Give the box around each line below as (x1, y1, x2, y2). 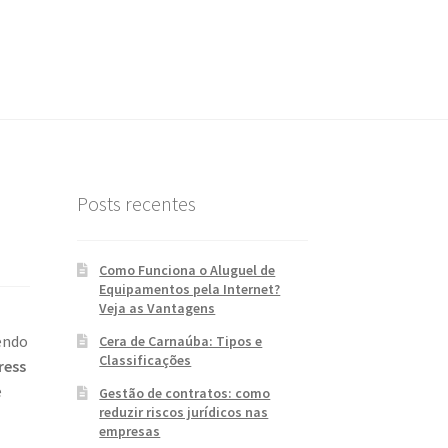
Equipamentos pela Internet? (99, 279, 281, 298)
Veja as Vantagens (99, 298, 216, 317)
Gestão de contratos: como (99, 383, 271, 402)
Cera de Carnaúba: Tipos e (99, 331, 263, 350)
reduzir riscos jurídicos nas (99, 402, 269, 421)
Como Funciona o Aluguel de (99, 260, 276, 279)
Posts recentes (76, 191, 196, 217)
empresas (99, 421, 161, 440)
